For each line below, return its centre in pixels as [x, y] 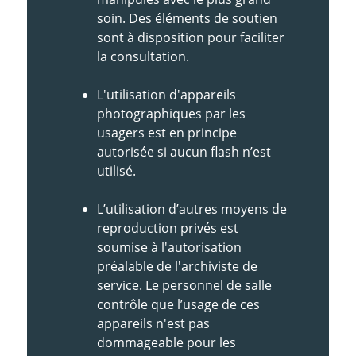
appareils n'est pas [153, 323]
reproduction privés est [168, 228]
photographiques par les [171, 113]
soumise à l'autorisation [169, 247]
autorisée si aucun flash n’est [184, 151]
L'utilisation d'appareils [166, 94]
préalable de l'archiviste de [177, 266]
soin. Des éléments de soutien [187, 18]
